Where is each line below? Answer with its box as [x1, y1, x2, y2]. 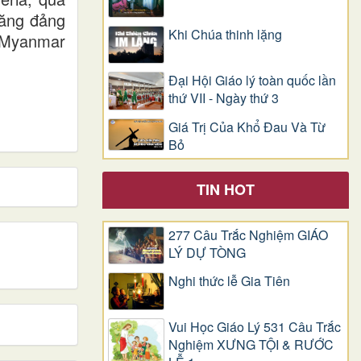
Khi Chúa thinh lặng [168, 24, 282, 44]
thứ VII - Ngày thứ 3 [168, 89, 279, 108]
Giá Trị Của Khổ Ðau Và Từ [168, 117, 326, 136]
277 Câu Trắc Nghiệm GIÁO [168, 225, 328, 244]
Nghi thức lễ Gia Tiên [168, 272, 290, 291]
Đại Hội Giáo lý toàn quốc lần [168, 71, 336, 90]
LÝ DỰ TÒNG [168, 243, 246, 262]
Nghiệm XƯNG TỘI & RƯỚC [168, 335, 334, 355]
